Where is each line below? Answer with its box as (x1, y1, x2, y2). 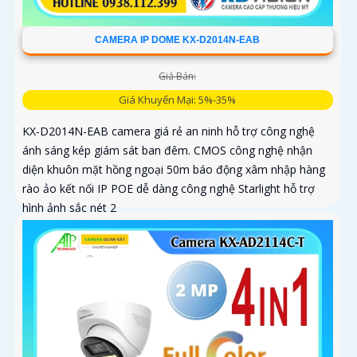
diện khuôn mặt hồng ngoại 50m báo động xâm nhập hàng (22, 162, 325, 178)
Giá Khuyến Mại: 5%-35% (119, 92, 237, 108)
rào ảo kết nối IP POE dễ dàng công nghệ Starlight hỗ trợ (22, 181, 315, 197)
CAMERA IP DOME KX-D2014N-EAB (95, 34, 261, 46)
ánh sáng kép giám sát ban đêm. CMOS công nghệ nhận (22, 143, 312, 159)
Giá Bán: (159, 69, 197, 84)
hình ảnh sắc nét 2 (22, 200, 116, 216)
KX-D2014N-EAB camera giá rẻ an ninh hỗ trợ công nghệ (22, 124, 315, 139)
